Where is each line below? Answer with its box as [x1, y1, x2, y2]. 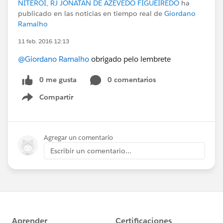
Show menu [33, 98, 74, 107]
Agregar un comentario [44, 133, 113, 142]
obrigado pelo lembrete [89, 54, 171, 64]
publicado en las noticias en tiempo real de [18, 9, 164, 18]
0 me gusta [39, 75, 77, 84]
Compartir [39, 92, 73, 102]
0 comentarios [108, 75, 156, 84]
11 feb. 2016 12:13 [18, 37, 69, 45]
